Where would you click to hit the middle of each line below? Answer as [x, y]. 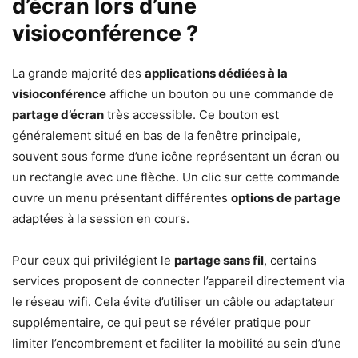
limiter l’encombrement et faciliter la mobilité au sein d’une [177, 344]
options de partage [286, 198]
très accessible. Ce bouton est [191, 115]
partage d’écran [58, 115]
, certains [290, 261]
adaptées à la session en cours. [101, 219]
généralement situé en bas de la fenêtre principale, [156, 136]
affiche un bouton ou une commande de [220, 94]
